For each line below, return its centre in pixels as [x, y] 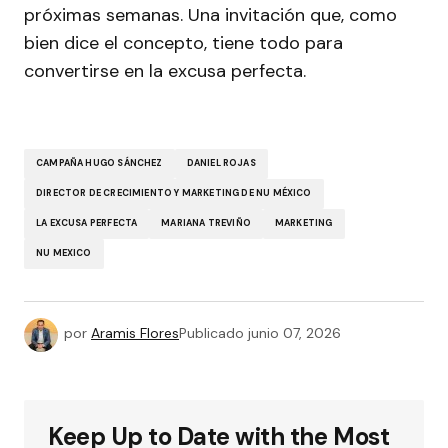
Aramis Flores [135, 332]
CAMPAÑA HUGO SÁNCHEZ [99, 163]
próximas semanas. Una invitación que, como [210, 14]
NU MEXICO [64, 253]
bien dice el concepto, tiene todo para [183, 42]
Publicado [211, 332]
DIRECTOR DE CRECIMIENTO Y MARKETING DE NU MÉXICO [174, 193]
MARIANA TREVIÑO [206, 223]
